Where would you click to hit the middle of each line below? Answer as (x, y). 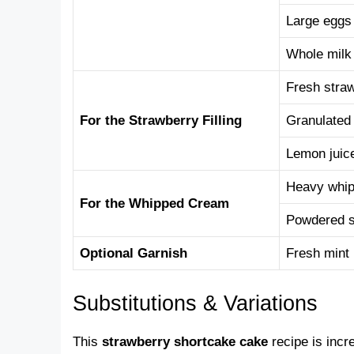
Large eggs (319, 21)
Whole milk (319, 55)
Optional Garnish (134, 254)
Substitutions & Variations (195, 303)
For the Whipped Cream (154, 204)
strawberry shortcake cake (185, 341)
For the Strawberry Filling (161, 121)
